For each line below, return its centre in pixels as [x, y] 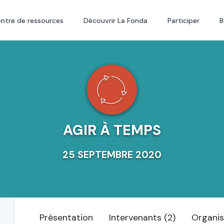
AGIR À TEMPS [112, 130]
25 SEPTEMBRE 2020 [112, 155]
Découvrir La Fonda [115, 20]
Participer [183, 20]
